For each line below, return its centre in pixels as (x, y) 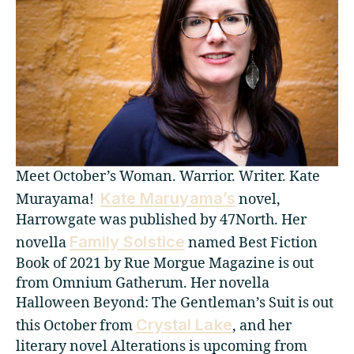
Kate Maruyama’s (168, 198)
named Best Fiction (251, 243)
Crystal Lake (184, 324)
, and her (262, 326)
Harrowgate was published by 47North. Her (161, 220)
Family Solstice (127, 241)
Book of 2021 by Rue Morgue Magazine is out (165, 263)
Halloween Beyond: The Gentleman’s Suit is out (175, 303)
